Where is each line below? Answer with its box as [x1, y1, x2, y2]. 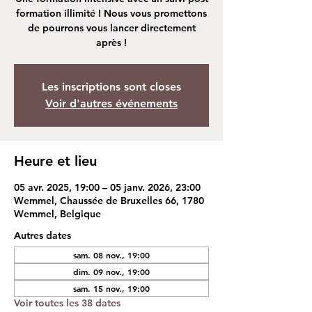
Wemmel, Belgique [14, 207, 101, 220]
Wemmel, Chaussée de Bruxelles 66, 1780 [14, 194, 204, 207]
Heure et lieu [14, 152, 97, 169]
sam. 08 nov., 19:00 [73, 249, 150, 260]
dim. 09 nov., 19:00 [73, 265, 150, 277]
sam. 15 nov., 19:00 [73, 282, 150, 294]
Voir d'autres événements [45, 96, 178, 110]
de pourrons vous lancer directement [27, 21, 196, 34]
